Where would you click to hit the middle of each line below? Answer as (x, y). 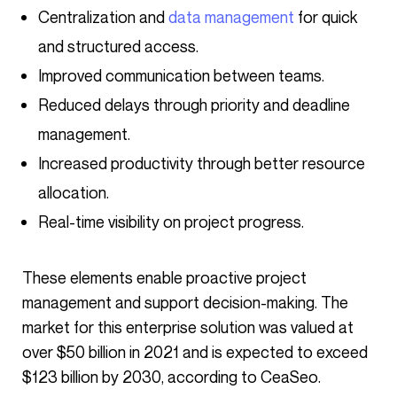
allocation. (74, 192)
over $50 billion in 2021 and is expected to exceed (195, 352)
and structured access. (118, 46)
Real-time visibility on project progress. (171, 222)
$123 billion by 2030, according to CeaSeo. (171, 377)
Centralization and (103, 17)
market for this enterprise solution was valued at (188, 327)
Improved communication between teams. (181, 75)
